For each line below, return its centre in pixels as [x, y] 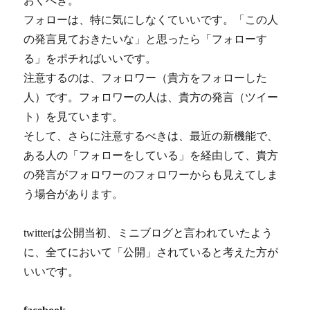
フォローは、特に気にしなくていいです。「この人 [151, 20]
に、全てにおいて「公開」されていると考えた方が [151, 253]
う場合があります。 [74, 194]
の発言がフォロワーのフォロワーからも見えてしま [151, 175]
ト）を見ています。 [74, 117]
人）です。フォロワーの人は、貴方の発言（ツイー [151, 98]
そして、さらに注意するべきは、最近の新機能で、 [151, 136]
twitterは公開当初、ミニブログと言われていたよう [148, 233]
